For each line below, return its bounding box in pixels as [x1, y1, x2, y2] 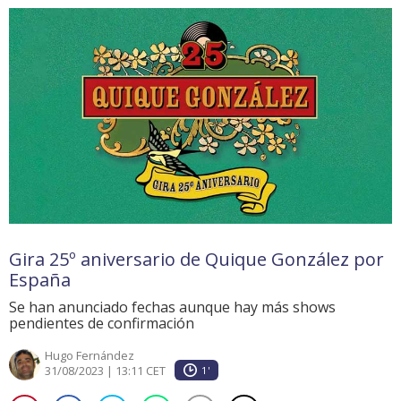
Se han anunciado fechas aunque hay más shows [9, 297, 336, 318]
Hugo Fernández [45, 347, 134, 364]
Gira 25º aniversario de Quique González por [9, 247, 384, 272]
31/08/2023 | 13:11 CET [45, 363, 166, 380]
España [9, 268, 71, 293]
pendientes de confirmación [9, 313, 194, 334]
